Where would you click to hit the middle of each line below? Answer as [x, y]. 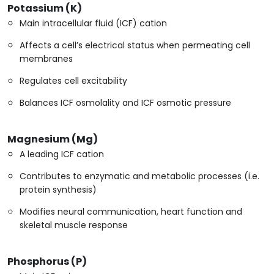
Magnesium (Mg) [53, 139]
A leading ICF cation [62, 154]
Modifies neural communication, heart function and [131, 212]
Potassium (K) [45, 9]
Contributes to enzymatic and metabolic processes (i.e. [139, 176]
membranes [46, 59]
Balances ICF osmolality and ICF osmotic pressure [125, 103]
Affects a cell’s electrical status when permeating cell [135, 46]
